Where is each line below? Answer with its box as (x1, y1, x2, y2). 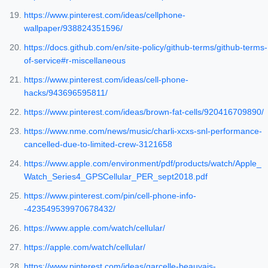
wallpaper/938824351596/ (24, 23, 123, 33)
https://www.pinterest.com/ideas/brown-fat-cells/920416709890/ (24, 107, 264, 117)
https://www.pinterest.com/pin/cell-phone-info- (24, 191, 196, 201)
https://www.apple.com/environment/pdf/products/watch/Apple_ (24, 159, 261, 169)
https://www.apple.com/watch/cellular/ (24, 223, 165, 233)
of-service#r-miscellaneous (24, 56, 126, 66)
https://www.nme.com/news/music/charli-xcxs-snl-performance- (24, 126, 262, 136)
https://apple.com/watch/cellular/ (24, 242, 145, 252)
